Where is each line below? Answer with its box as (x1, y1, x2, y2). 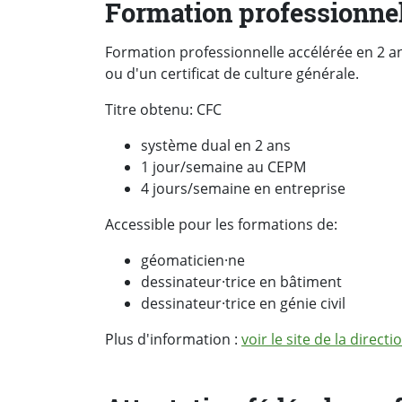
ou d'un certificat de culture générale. (105, 64, 359, 84)
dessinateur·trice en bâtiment (141, 272, 342, 293)
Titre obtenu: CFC (105, 100, 222, 120)
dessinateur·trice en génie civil (141, 293, 345, 314)
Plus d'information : (105, 329, 241, 350)
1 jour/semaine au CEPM (141, 157, 306, 178)
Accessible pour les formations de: (105, 214, 337, 235)
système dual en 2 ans (141, 135, 291, 156)
